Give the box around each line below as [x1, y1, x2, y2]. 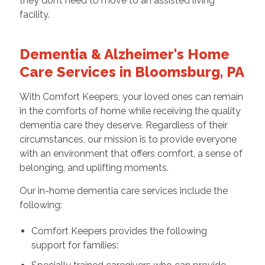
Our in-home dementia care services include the [19, 185, 228, 196]
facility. [19, 8, 52, 20]
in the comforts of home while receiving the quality [19, 105, 241, 117]
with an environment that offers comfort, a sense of [19, 147, 243, 159]
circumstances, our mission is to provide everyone [19, 133, 237, 145]
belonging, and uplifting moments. [19, 161, 169, 173]
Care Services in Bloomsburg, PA [19, 63, 244, 80]
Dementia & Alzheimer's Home [19, 45, 230, 63]
